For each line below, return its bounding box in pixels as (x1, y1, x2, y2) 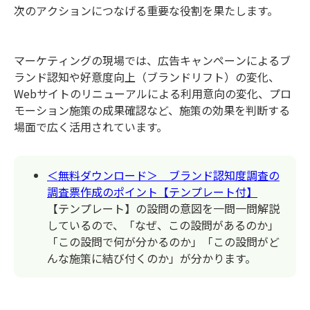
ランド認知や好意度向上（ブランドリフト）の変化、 (14, 68, 280, 85)
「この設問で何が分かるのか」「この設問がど (47, 232, 280, 250)
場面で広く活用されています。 (14, 118, 167, 135)
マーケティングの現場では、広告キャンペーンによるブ (14, 51, 291, 69)
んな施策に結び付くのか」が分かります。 (47, 249, 256, 266)
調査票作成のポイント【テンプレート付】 (47, 183, 257, 200)
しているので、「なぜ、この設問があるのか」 (47, 216, 279, 233)
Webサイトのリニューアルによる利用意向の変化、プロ (14, 84, 291, 102)
